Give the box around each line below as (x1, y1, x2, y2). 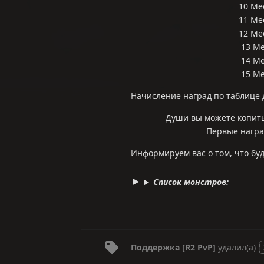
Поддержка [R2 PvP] (131, 242, 216, 253)
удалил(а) (216, 242, 258, 253)
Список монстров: (153, 176, 229, 188)
